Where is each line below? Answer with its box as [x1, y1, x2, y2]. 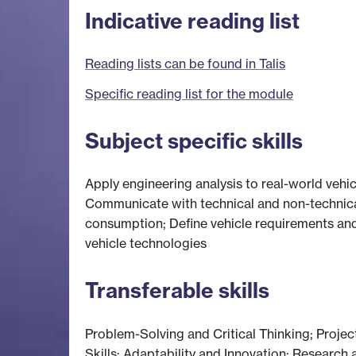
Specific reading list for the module [85, 86, 293, 103]
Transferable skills [85, 277, 269, 304]
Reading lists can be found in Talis [85, 56, 285, 72]
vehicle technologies [85, 235, 207, 252]
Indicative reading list [85, 7, 300, 34]
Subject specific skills [85, 127, 303, 154]
